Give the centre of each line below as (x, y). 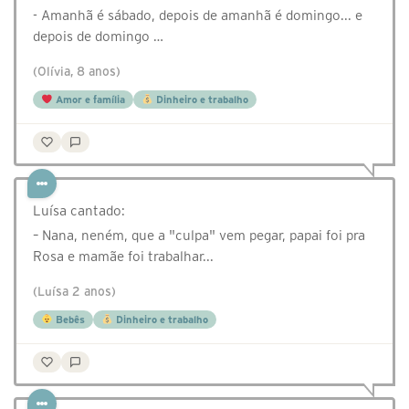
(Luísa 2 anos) (74, 292)
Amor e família (89, 100)
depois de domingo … (98, 37)
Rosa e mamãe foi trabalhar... (123, 257)
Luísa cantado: (79, 211)
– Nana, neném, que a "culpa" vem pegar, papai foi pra (199, 236)
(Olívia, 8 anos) (77, 72)
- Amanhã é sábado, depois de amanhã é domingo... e (198, 16)
